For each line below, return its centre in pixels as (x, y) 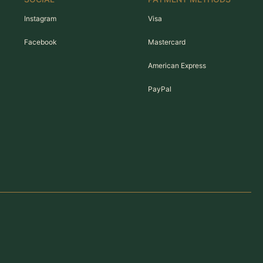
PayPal (160, 89)
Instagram (40, 18)
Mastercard (167, 42)
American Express (177, 65)
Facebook (40, 42)
